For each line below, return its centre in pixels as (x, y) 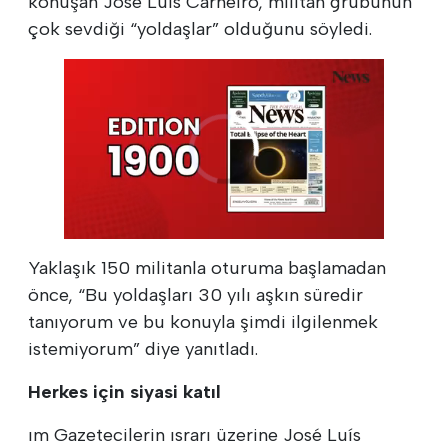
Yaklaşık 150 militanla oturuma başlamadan (207, 267)
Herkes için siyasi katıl (124, 391)
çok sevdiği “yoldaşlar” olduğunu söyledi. (200, 28)
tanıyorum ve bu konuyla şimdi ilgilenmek (203, 321)
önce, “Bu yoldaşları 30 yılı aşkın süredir (195, 294)
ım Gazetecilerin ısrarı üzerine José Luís (194, 434)
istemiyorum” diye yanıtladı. (143, 348)
